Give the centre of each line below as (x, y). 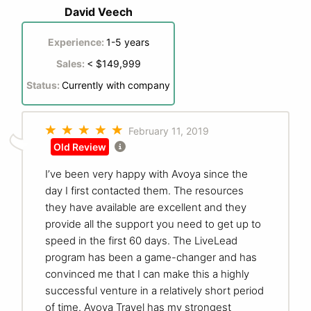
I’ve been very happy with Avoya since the (146, 174)
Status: (44, 85)
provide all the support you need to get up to (153, 224)
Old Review (80, 146)
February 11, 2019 (169, 131)
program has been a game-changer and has (151, 257)
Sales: (71, 63)
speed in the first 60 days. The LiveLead (141, 240)
